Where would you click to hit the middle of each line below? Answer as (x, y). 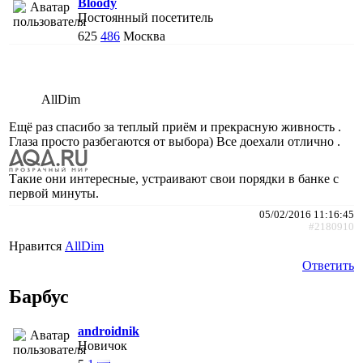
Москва (144, 36)
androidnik (109, 331)
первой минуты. (54, 194)
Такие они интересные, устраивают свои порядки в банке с (174, 179)
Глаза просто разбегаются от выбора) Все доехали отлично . (175, 142)
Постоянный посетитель (145, 18)
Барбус (39, 297)
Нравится (37, 246)
